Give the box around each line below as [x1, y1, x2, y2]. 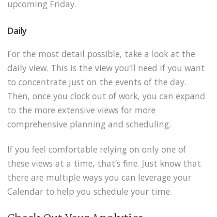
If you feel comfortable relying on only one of [7, 143, 186, 155]
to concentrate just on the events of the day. [7, 76, 186, 88]
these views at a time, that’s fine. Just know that [7, 157, 201, 170]
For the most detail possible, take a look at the [7, 47, 195, 60]
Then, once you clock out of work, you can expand [7, 90, 205, 102]
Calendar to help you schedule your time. [7, 186, 172, 198]
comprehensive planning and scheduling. [7, 118, 171, 130]
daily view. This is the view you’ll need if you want [7, 62, 205, 74]
